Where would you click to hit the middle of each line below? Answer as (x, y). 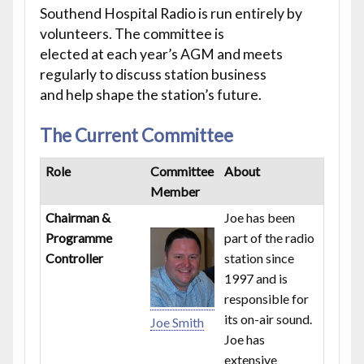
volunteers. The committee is (132, 33)
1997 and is (256, 278)
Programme (79, 237)
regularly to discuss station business (153, 74)
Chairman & (78, 217)
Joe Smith (178, 323)
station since (260, 258)
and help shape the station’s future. (150, 94)
